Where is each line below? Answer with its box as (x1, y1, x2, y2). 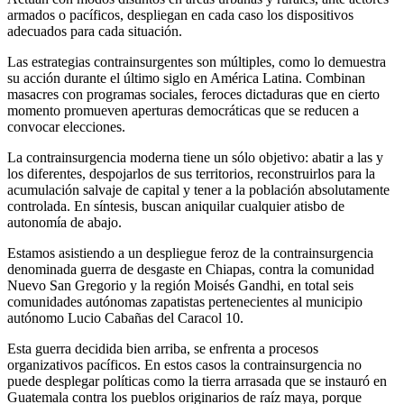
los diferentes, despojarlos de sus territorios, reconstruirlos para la (7, 165, 375, 181)
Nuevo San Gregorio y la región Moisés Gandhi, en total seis (7, 277, 353, 293)
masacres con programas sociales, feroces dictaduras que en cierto (7, 86, 380, 102)
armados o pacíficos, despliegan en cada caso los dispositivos (7, 6, 353, 23)
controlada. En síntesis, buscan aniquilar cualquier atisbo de (7, 197, 344, 214)
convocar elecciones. (7, 118, 125, 134)
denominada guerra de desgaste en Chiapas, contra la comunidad (7, 261, 374, 277)
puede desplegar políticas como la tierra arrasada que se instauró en (7, 372, 387, 389)
